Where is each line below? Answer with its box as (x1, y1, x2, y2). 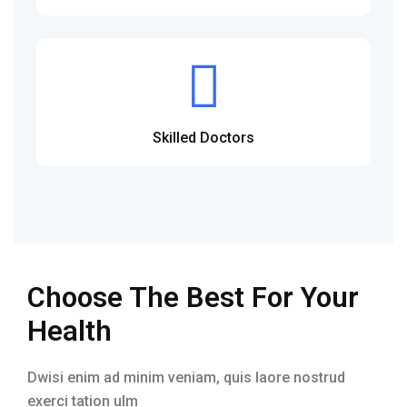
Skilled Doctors (153, 128, 254, 146)
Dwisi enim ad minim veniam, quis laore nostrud (27, 368, 345, 386)
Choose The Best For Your (27, 280, 359, 314)
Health (27, 313, 112, 348)
